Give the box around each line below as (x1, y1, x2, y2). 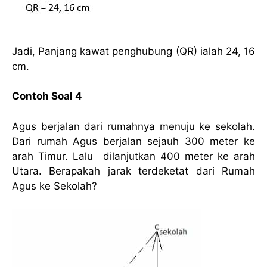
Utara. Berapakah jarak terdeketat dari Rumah (12, 164, 255, 177)
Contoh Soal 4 (12, 90, 82, 103)
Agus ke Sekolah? (12, 179, 97, 192)
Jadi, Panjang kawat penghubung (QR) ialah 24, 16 (12, 45, 255, 57)
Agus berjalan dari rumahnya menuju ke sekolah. (12, 120, 255, 132)
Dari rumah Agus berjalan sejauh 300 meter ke (12, 135, 255, 147)
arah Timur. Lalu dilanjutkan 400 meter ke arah (12, 150, 255, 162)
